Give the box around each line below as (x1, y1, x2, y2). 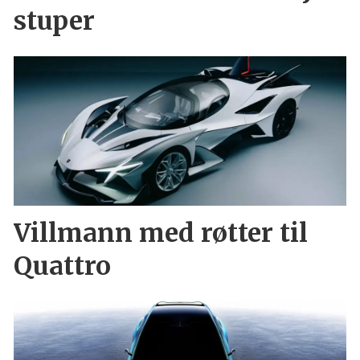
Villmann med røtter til (13, 217, 308, 250)
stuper (13, 4, 95, 37)
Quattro (13, 250, 111, 283)
